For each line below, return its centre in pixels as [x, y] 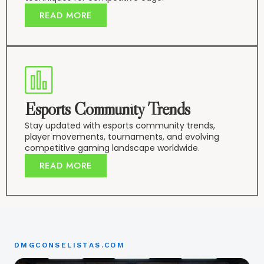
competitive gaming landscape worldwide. [112, 148]
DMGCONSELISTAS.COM [70, 245]
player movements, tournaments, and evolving [122, 137]
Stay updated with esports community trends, [120, 126]
